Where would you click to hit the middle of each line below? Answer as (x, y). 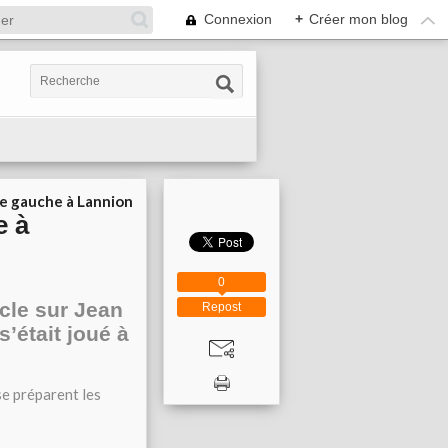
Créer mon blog (358, 19)
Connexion (238, 19)
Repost (221, 307)
